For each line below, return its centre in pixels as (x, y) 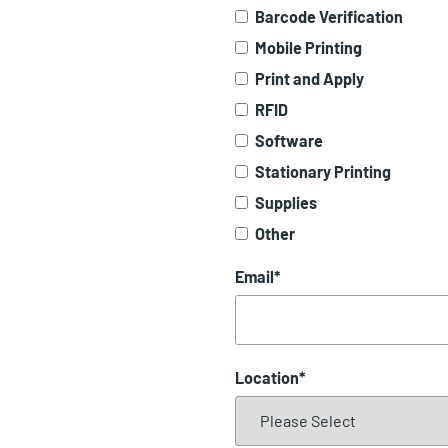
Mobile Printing (309, 47)
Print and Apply (310, 78)
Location (267, 377)
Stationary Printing (323, 171)
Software (289, 140)
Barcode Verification (329, 16)
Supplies (286, 202)
